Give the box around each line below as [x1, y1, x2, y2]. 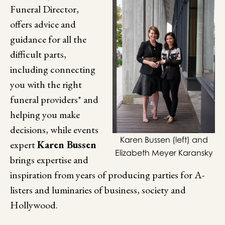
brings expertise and [10, 153, 88, 167]
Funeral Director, [10, 3, 79, 16]
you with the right [10, 78, 82, 91]
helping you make [10, 108, 80, 122]
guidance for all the [10, 33, 86, 46]
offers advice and [10, 18, 76, 31]
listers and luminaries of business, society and [10, 183, 186, 197]
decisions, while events [10, 123, 98, 137]
